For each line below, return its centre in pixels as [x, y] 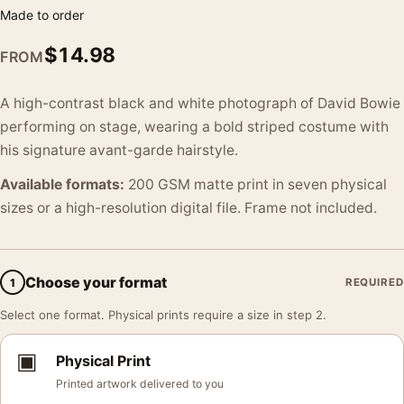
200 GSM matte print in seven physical [256, 184]
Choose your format [96, 282]
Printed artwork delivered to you [140, 384]
